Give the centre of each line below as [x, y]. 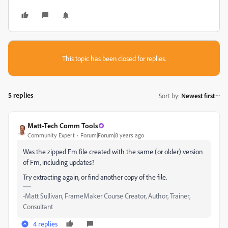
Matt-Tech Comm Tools [63, 125]
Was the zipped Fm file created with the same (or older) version [113, 151]
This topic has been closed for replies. [114, 58]
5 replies [21, 95]
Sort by [168, 95]
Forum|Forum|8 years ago [112, 135]
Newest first [198, 95]
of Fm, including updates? [59, 162]
